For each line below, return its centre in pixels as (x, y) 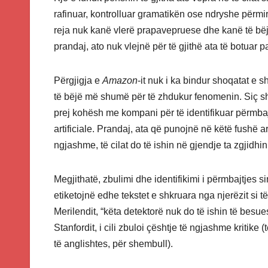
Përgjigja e (78, 81)
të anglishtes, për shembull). (113, 244)
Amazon (120, 81)
